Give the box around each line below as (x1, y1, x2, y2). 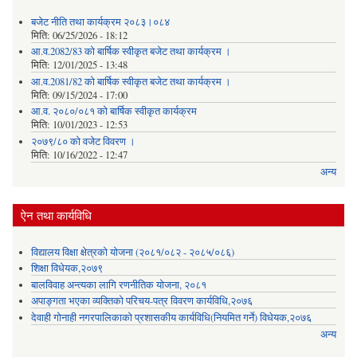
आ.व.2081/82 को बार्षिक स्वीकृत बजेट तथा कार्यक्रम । (30, 74, 231, 88)
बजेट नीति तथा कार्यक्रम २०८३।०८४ (30, 14, 170, 29)
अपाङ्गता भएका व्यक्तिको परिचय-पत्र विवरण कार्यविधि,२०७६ (30, 294, 253, 308)
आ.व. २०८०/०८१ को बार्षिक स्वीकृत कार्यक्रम (30, 104, 197, 119)
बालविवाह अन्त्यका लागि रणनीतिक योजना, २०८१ (30, 277, 206, 292)
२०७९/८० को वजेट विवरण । (30, 134, 135, 148)
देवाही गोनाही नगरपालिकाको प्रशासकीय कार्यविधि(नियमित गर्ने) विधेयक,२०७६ (30, 310, 312, 324)
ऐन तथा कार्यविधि (21, 206, 92, 223)
